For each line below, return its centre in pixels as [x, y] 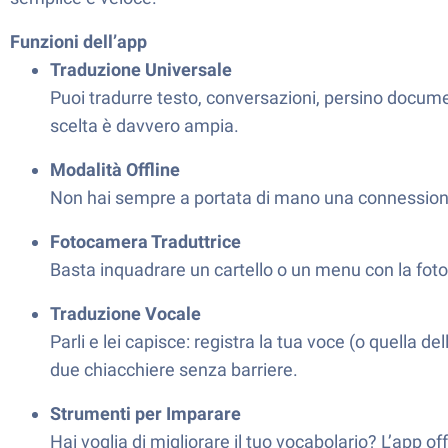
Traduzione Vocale [125, 313]
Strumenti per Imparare [145, 413]
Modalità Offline [115, 169]
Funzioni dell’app [78, 41]
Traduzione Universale [141, 69]
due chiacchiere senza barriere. [174, 369]
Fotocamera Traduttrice [145, 241]
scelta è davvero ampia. [144, 125]
